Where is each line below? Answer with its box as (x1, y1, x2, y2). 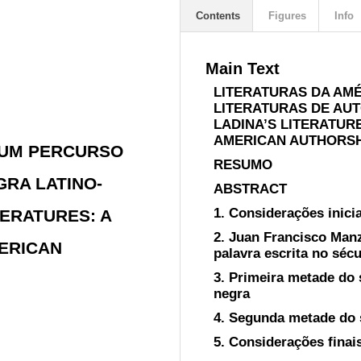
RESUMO (214, 157, 272, 172)
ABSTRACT (214, 181, 287, 197)
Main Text (205, 60, 280, 77)
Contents (193, 10, 240, 22)
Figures (265, 10, 306, 22)
